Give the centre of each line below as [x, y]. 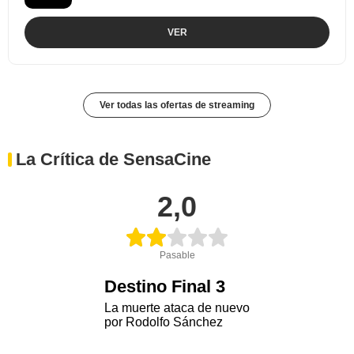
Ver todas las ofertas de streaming [177, 105]
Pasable [177, 255]
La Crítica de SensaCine [113, 159]
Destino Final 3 [165, 286]
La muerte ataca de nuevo [177, 307]
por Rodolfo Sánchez [164, 322]
